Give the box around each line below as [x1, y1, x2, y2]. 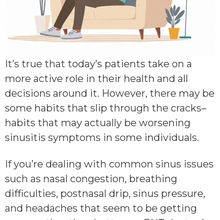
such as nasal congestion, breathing [5, 173, 177, 185]
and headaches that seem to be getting [5, 202, 197, 214]
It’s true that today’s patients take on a [5, 58, 192, 70]
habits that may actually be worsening [5, 117, 191, 129]
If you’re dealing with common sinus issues [5, 158, 214, 170]
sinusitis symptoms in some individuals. [5, 132, 199, 143]
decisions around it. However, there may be [5, 87, 215, 99]
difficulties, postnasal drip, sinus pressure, [5, 188, 205, 199]
